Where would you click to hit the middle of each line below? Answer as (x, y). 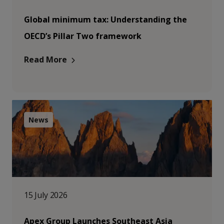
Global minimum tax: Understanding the (105, 19)
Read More (45, 59)
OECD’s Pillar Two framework (83, 36)
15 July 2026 (46, 195)
